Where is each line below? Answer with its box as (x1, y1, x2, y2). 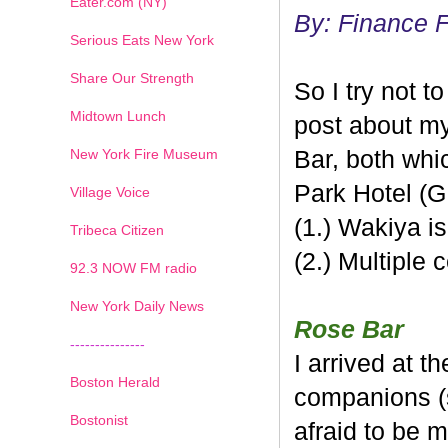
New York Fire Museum (70, 145, 218, 162)
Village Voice (70, 183, 150, 200)
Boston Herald (70, 373, 160, 390)
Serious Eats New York (70, 31, 214, 48)
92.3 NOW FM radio (70, 259, 197, 276)
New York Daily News (70, 297, 204, 314)
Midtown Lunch (70, 107, 166, 124)
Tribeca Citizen (70, 221, 164, 238)
